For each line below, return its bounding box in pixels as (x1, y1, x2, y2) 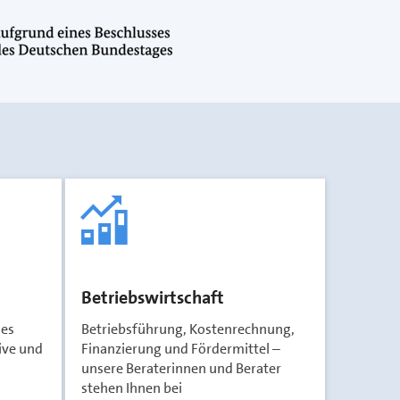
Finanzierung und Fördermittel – (81, 339, 280, 358)
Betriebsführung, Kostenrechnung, (81, 320, 295, 338)
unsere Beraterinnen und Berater (81, 359, 281, 378)
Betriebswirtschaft (81, 286, 224, 309)
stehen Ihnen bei (81, 379, 182, 397)
